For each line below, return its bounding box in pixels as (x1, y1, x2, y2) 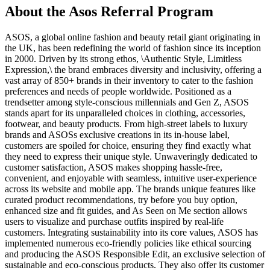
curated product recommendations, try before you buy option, (5, 194, 237, 205)
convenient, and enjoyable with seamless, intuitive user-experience (5, 172, 257, 183)
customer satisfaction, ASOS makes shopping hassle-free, (5, 162, 222, 172)
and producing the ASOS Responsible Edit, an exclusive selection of (5, 248, 265, 259)
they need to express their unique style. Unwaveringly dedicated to (5, 151, 257, 162)
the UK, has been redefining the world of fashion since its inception (5, 42, 261, 53)
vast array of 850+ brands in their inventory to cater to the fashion (5, 75, 253, 86)
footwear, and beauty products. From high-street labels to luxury (5, 118, 248, 129)
